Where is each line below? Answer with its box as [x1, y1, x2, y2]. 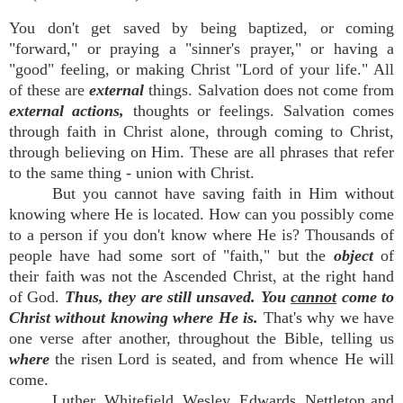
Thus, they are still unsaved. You [64, 288, 291, 306]
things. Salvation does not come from [148, 81, 395, 99]
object [333, 246, 381, 264]
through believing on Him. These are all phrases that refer [9, 143, 394, 161]
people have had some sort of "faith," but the [9, 246, 334, 264]
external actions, [9, 102, 133, 120]
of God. [9, 288, 65, 306]
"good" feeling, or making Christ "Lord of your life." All [9, 60, 394, 78]
